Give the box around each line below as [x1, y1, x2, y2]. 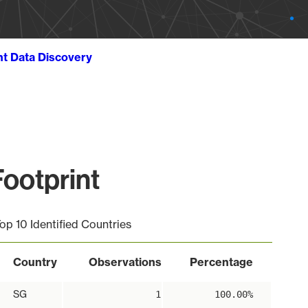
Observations [88, 255, 162, 269]
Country [12, 255, 57, 269]
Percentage [189, 255, 253, 269]
